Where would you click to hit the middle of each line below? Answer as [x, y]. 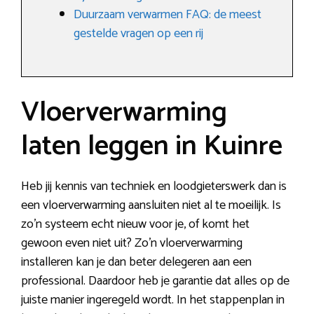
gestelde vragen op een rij [138, 34]
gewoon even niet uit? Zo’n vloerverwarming [132, 244]
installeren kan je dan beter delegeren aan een [136, 262]
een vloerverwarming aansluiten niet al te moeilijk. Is [151, 206]
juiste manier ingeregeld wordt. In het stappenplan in [153, 300]
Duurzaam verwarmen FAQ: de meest [168, 15]
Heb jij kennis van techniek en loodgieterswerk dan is [154, 187]
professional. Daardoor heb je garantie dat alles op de [155, 281]
